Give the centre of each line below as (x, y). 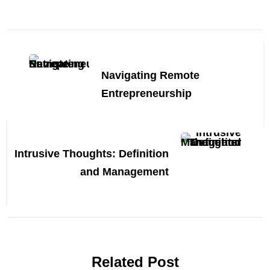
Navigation (63, 68)
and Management (124, 172)
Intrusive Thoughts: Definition (91, 154)
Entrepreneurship (147, 94)
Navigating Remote (151, 76)
